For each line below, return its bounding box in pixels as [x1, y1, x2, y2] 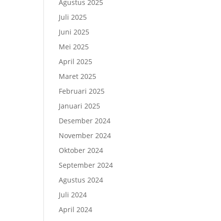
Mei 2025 [59, 42, 89, 51]
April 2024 [59, 205, 93, 214]
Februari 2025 [59, 86, 105, 96]
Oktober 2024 [59, 146, 104, 155]
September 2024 [59, 160, 113, 170]
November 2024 [59, 131, 111, 140]
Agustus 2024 [59, 175, 104, 184]
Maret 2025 [59, 72, 97, 81]
